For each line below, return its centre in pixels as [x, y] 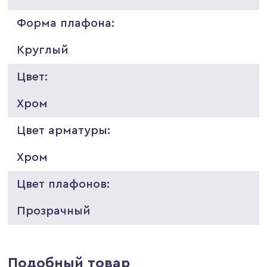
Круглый [43, 50]
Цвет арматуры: [64, 130]
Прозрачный [54, 211]
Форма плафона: [66, 23]
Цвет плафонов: [63, 184]
